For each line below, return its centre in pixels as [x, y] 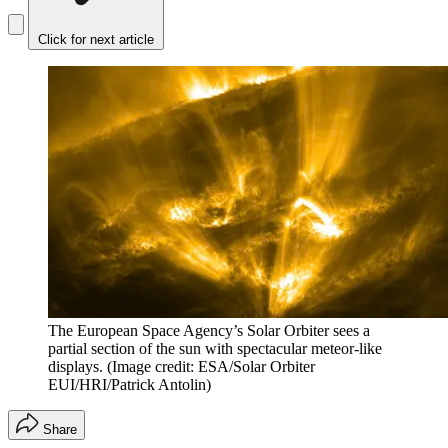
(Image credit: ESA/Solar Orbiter [211, 367]
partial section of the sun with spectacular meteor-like [215, 349]
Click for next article [96, 40]
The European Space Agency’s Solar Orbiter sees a [209, 331]
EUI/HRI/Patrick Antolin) [129, 385]
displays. [75, 367]
